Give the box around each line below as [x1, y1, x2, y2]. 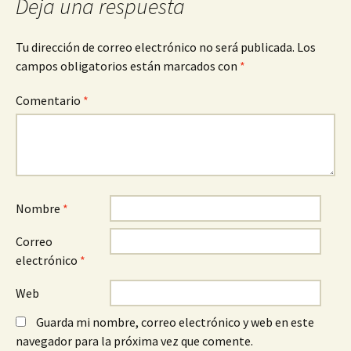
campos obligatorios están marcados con [16, 58, 240, 74]
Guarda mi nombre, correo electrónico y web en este [36, 314, 314, 330]
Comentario [16, 92, 83, 108]
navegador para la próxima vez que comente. [16, 333, 253, 349]
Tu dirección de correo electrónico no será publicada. [16, 39, 295, 55]
